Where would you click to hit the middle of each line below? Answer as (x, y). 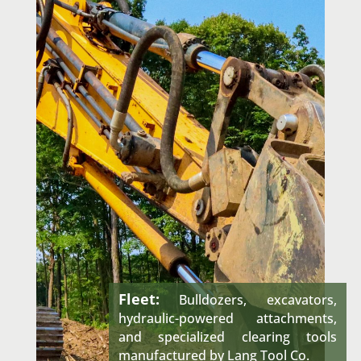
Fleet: (139, 299)
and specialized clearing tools (228, 337)
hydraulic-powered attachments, (228, 319)
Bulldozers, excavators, (248, 300)
